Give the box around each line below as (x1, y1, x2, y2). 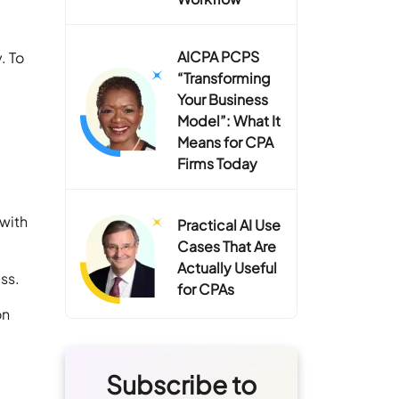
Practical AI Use (177, 215, 281, 234)
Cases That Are (177, 236, 277, 256)
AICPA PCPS (177, 46, 260, 66)
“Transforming (177, 68, 272, 87)
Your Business (177, 89, 269, 109)
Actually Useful (177, 257, 278, 277)
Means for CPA (177, 132, 274, 151)
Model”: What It (177, 110, 281, 130)
